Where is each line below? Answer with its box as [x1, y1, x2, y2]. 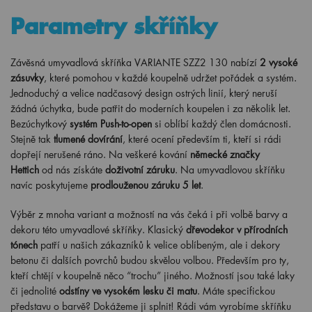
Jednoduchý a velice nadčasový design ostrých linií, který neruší [10, 86, 277, 100]
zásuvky [10, 71, 44, 84]
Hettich [10, 163, 39, 176]
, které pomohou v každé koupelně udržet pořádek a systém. [44, 71, 297, 84]
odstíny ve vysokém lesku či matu [59, 284, 197, 297]
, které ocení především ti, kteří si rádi [123, 132, 281, 146]
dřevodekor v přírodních [186, 223, 288, 236]
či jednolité [10, 284, 56, 297]
